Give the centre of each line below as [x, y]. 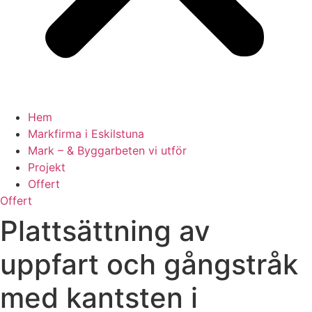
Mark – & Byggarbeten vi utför [107, 150]
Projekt [47, 167]
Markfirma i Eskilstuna [86, 134]
